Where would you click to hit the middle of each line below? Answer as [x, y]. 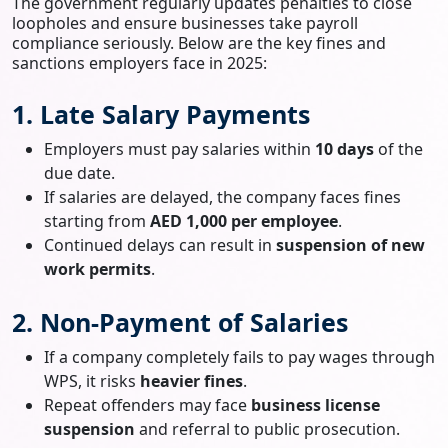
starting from [97, 220]
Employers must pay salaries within [179, 148]
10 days [344, 148]
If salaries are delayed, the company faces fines [222, 196]
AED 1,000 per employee [244, 220]
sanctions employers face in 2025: [139, 62]
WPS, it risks [92, 380]
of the [398, 148]
